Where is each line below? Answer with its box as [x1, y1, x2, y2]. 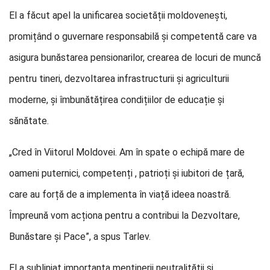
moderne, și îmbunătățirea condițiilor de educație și [9, 94, 224, 105]
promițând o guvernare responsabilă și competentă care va [9, 31, 257, 42]
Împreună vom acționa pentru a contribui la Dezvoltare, [9, 210, 240, 221]
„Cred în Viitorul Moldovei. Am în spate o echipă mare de [9, 146, 245, 158]
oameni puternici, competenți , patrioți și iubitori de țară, [9, 168, 244, 179]
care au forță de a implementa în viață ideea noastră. [9, 189, 231, 200]
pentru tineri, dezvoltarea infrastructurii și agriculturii [9, 73, 229, 84]
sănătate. [9, 115, 49, 127]
